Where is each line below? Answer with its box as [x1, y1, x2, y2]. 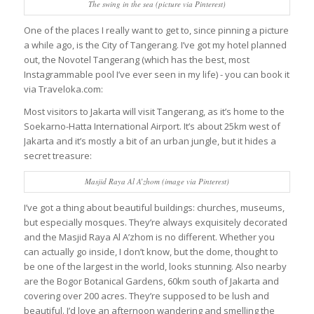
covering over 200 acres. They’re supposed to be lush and [23, 289, 269, 302]
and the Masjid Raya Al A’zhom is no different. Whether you [23, 230, 275, 243]
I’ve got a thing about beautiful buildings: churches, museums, [23, 200, 285, 214]
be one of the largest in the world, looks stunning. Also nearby [23, 259, 287, 273]
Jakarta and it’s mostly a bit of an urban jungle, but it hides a [23, 134, 276, 147]
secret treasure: [23, 149, 92, 162]
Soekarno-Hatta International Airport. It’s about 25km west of [23, 119, 280, 132]
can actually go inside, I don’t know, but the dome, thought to [23, 245, 278, 258]
